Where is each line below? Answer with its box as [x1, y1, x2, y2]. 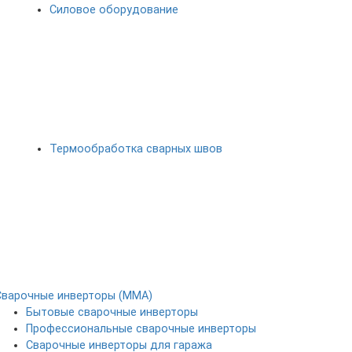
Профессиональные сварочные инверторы [26, 322, 256, 336]
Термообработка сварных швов [49, 142, 222, 156]
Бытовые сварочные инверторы [26, 306, 198, 320]
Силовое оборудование [49, 3, 178, 17]
